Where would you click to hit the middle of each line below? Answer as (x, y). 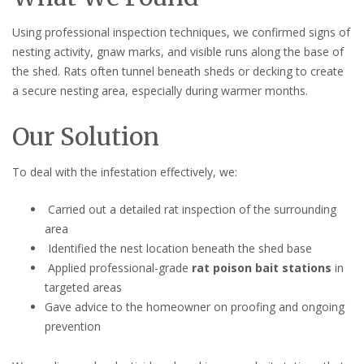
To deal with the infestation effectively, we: (125, 171)
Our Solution (86, 136)
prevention (73, 326)
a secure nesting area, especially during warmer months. (160, 90)
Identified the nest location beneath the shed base (178, 248)
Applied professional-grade (118, 267)
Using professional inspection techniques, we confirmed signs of (181, 32)
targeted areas (83, 287)
